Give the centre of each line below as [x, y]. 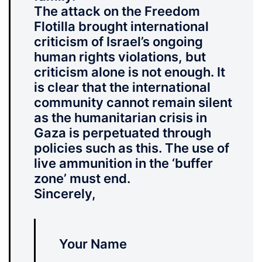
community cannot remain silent [133, 103]
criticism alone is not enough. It [130, 72]
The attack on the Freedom [117, 11]
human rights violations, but [120, 57]
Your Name [93, 244]
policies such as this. [99, 148]
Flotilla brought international [121, 27]
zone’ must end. [82, 179]
